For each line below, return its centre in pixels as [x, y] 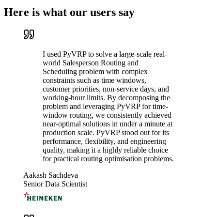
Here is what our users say [69, 12]
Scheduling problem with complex [95, 72]
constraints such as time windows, [94, 80]
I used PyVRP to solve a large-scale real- [105, 54]
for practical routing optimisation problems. [108, 159]
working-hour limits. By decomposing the [106, 98]
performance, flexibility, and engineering [104, 141]
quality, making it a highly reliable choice [105, 150]
